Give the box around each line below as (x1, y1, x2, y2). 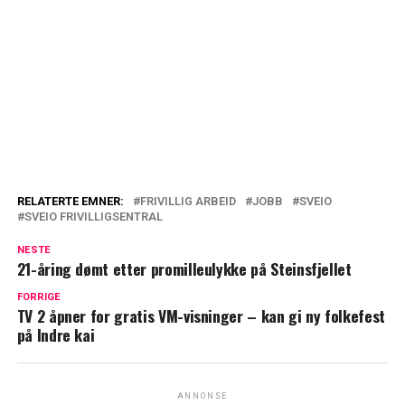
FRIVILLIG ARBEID (139, 193, 236, 208)
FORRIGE (16, 290, 61, 303)
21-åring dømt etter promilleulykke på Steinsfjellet (16, 256, 352, 280)
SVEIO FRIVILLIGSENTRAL (24, 209, 163, 223)
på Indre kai (16, 322, 95, 346)
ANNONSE (176, 391, 229, 400)
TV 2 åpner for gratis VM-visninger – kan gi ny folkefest (16, 303, 385, 327)
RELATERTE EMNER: (16, 193, 124, 208)
